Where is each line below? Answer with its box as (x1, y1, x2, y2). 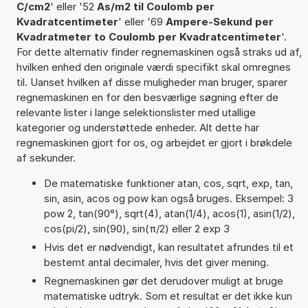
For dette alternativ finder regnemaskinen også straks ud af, (16, 45, 302, 58)
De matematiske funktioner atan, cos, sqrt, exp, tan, (43, 176, 293, 190)
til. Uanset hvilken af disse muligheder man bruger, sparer (16, 75, 287, 89)
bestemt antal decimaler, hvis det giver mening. (43, 255, 269, 269)
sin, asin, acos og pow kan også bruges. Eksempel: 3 (43, 191, 294, 205)
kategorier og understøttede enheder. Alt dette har (16, 120, 259, 134)
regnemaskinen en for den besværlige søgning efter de (16, 90, 278, 104)
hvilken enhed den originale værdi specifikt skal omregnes (16, 60, 291, 74)
